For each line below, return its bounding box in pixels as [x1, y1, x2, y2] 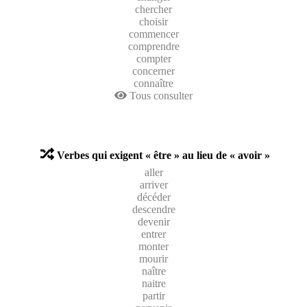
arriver [139, 178, 168, 191]
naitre [141, 277, 166, 289]
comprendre [127, 40, 180, 52]
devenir [137, 215, 170, 228]
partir [142, 289, 165, 302]
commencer [128, 27, 179, 40]
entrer [141, 228, 166, 240]
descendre [132, 203, 175, 215]
